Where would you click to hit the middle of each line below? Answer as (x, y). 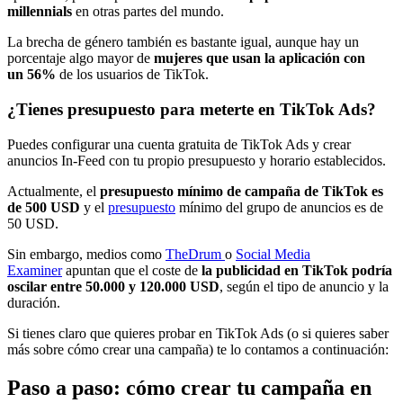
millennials (40, 12)
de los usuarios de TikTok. (132, 75)
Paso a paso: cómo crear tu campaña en (189, 387)
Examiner (35, 270)
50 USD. (33, 223)
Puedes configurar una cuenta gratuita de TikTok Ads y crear (179, 144)
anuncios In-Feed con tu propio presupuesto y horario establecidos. (198, 160)
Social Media (273, 254)
